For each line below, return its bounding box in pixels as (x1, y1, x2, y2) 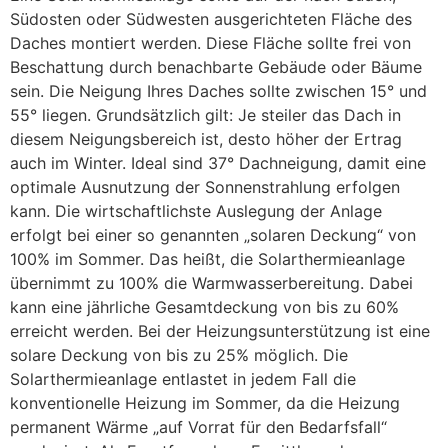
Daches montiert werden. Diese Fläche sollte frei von (10, 33, 411, 54)
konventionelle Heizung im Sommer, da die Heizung (10, 393, 400, 414)
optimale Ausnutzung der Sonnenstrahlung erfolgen (10, 177, 400, 198)
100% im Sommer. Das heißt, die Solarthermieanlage (10, 249, 405, 270)
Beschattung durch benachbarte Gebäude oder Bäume (10, 57, 422, 78)
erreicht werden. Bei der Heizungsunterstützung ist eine (10, 321, 430, 342)
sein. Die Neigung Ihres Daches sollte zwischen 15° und (10, 81, 427, 102)
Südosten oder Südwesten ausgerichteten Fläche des (10, 9, 412, 30)
